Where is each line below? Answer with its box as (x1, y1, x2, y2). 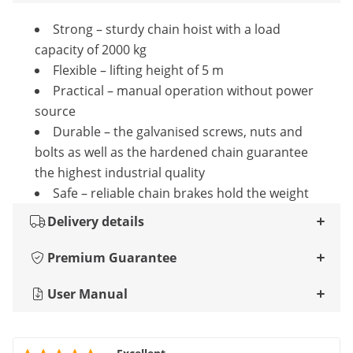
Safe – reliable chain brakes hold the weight (53, 184, 309, 202)
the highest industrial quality (35, 164, 205, 181)
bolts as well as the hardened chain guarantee (35, 143, 308, 161)
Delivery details (47, 213, 144, 230)
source (35, 102, 76, 120)
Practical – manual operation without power (53, 82, 314, 99)
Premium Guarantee (47, 249, 176, 266)
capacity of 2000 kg (35, 41, 147, 58)
